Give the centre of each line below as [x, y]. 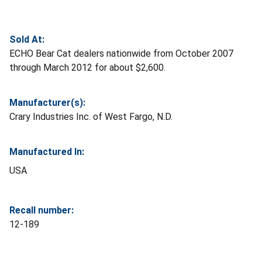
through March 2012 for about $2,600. [87, 67]
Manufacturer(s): [47, 102]
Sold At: [27, 39]
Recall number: [42, 210]
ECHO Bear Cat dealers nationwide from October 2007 [121, 53]
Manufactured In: [47, 151]
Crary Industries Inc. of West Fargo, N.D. [91, 116]
